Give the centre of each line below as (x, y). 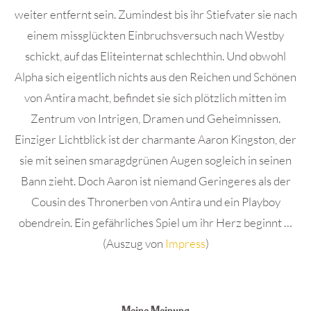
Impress (185, 243)
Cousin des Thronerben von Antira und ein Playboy (155, 202)
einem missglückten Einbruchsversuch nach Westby (155, 35)
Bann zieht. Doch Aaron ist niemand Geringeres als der (155, 181)
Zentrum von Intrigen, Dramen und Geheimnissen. (155, 118)
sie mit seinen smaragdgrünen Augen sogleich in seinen (155, 160)
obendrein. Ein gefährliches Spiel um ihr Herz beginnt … (155, 222)
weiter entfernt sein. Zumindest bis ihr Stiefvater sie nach (155, 14)
